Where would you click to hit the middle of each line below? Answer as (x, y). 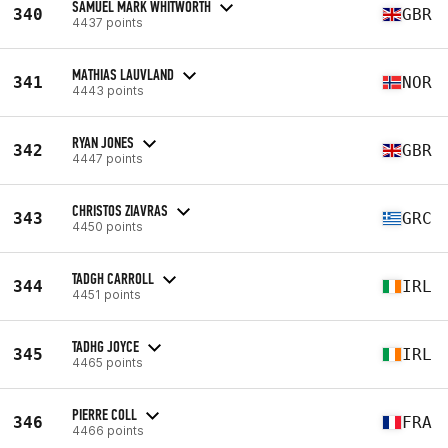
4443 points (108, 90)
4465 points (107, 362)
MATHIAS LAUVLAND (123, 74)
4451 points (106, 294)
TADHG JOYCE (105, 346)
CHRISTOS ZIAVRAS (120, 210)
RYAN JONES (103, 142)
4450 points (107, 226)
